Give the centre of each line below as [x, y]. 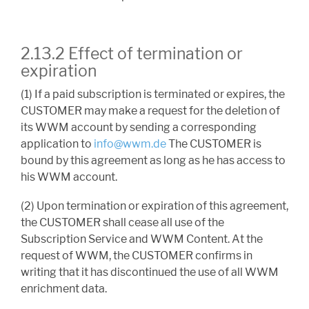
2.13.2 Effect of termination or [132, 54]
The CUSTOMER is [215, 144]
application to [57, 144]
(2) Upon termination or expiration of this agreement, [154, 206]
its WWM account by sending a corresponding [139, 128]
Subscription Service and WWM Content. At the [142, 239]
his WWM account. [69, 177]
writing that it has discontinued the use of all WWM [150, 272]
